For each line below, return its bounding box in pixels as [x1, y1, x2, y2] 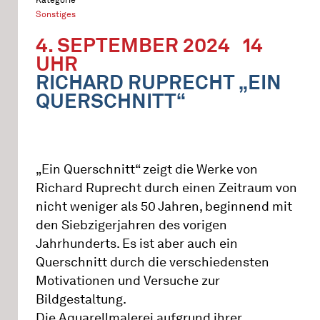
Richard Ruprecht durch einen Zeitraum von [36, 180, 297, 196]
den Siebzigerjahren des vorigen [36, 217, 227, 233]
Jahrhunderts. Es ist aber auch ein [36, 236, 238, 251]
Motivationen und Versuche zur [36, 273, 220, 289]
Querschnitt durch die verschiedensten [36, 254, 269, 270]
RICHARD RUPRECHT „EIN [36, 70, 281, 94]
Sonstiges [36, 9, 76, 19]
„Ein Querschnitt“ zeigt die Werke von [36, 161, 258, 177]
